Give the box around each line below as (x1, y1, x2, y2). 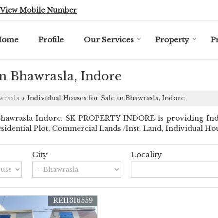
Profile (38, 35, 64, 44)
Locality (131, 149, 163, 159)
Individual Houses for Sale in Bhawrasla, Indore (25, 94, 185, 102)
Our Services (84, 35, 134, 44)
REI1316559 (53, 196, 93, 205)
